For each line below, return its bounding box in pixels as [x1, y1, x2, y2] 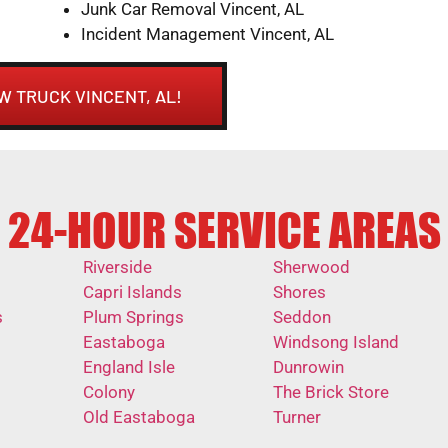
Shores [272, 281, 326, 302]
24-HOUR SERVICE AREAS [7, 211, 441, 253]
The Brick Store [272, 381, 389, 402]
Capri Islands [83, 281, 182, 302]
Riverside [83, 256, 152, 277]
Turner [272, 406, 321, 427]
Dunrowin [272, 356, 344, 377]
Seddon [272, 306, 331, 327]
